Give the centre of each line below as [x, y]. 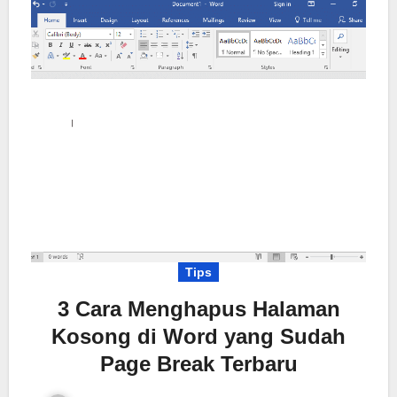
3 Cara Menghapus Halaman [198, 308]
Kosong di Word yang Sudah [198, 336]
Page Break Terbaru [198, 363]
